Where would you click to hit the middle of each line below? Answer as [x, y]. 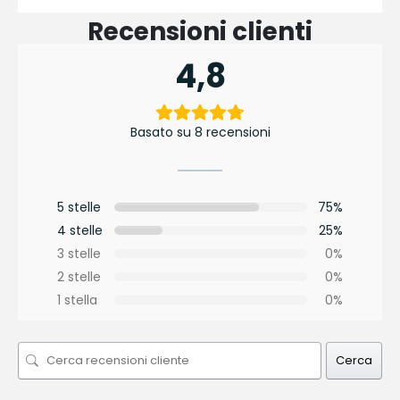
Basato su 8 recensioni [200, 132]
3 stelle [79, 253]
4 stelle [80, 230]
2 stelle [79, 276]
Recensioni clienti [200, 31]
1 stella [77, 300]
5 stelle [79, 207]
